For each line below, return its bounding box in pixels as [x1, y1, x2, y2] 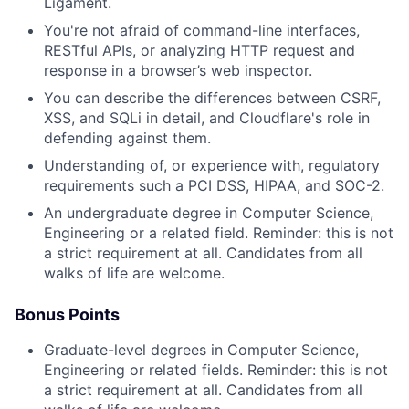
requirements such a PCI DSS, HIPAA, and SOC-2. [44, 176, 384, 194]
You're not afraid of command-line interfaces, [44, 21, 360, 39]
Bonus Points [15, 305, 120, 324]
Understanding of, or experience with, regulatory [44, 156, 380, 174]
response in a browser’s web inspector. [44, 61, 312, 79]
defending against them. [44, 129, 211, 147]
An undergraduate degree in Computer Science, [44, 204, 373, 222]
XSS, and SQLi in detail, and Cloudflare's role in [44, 109, 370, 127]
